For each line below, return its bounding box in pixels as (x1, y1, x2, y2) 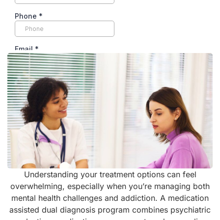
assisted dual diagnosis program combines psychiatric (9, 204, 211, 215)
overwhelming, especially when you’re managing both (10, 181, 210, 191)
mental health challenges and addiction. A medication (11, 192, 209, 203)
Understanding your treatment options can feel (24, 169, 196, 179)
